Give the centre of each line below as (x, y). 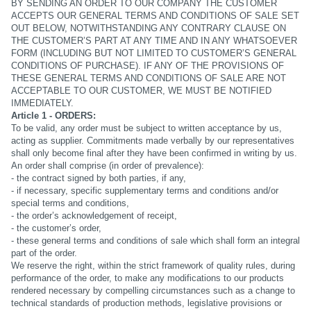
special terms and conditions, (70, 203)
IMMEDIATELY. (42, 103)
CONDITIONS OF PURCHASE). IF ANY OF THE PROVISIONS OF (147, 66)
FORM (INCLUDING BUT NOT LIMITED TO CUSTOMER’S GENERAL (153, 53)
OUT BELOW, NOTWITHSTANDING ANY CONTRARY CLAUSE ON (148, 28)
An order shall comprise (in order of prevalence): (107, 166)
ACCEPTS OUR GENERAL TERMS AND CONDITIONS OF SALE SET (155, 16)
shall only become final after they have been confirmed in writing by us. (154, 153)
